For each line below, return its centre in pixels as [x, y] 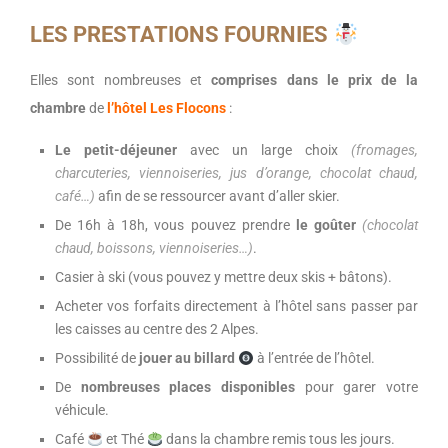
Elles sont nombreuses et [121, 80]
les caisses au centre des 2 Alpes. [157, 329]
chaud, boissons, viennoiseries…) [154, 248]
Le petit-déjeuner [116, 150]
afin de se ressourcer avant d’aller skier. [217, 196]
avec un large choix [264, 150]
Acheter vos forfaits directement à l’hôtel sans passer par [236, 306]
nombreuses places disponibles [188, 387]
